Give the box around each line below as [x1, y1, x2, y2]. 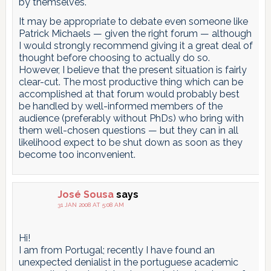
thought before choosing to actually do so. [18, 51, 210, 64]
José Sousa [57, 188, 114, 200]
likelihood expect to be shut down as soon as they [18, 136, 243, 148]
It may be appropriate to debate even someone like [18, 15, 248, 27]
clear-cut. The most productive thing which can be [18, 76, 243, 88]
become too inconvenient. [18, 148, 135, 160]
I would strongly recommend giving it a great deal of [18, 39, 253, 51]
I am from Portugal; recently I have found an [18, 244, 215, 256]
